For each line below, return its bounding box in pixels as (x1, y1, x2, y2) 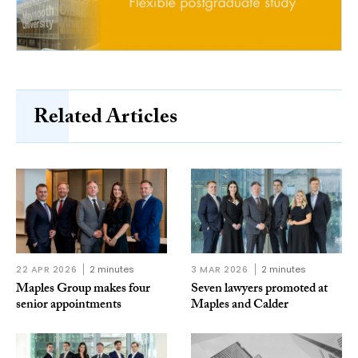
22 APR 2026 (16, 263, 78, 276)
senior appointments (16, 295, 121, 317)
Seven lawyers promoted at (191, 279, 328, 301)
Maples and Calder (191, 295, 288, 317)
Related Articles (34, 101, 177, 137)
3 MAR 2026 (191, 263, 249, 276)
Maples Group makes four (16, 279, 150, 301)
